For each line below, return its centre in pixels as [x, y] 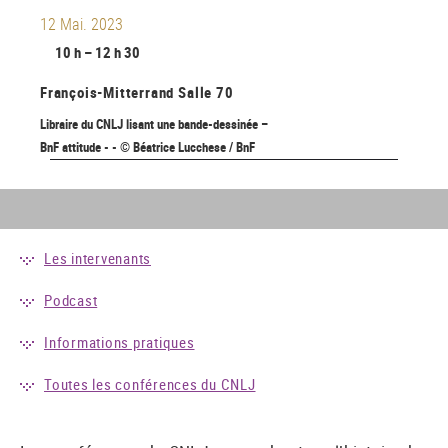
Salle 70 [206, 92]
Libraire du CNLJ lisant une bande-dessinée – [154, 124]
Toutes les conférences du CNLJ [150, 384]
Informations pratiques [119, 342]
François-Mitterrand [107, 92]
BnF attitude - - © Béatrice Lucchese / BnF [147, 147]
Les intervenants [97, 258]
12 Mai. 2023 [81, 23]
